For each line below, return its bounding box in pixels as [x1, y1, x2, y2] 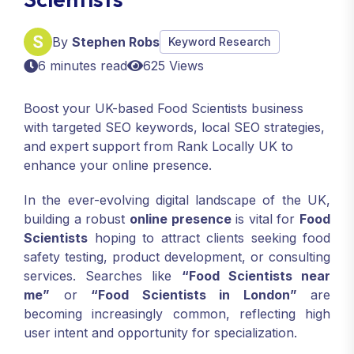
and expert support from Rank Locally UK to [24, 138, 293, 154]
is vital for [231, 211, 299, 227]
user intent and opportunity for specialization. [24, 325, 297, 341]
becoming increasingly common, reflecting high [24, 306, 330, 322]
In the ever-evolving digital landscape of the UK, [24, 192, 330, 208]
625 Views [143, 58, 204, 73]
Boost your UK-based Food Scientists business [24, 100, 303, 116]
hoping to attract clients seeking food [88, 230, 330, 246]
